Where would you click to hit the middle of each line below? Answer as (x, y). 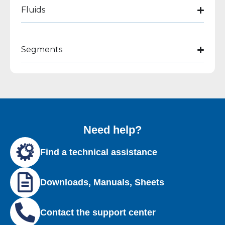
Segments (42, 49)
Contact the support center (98, 212)
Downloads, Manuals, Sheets (102, 182)
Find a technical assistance (99, 152)
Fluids (33, 10)
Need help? (113, 130)
